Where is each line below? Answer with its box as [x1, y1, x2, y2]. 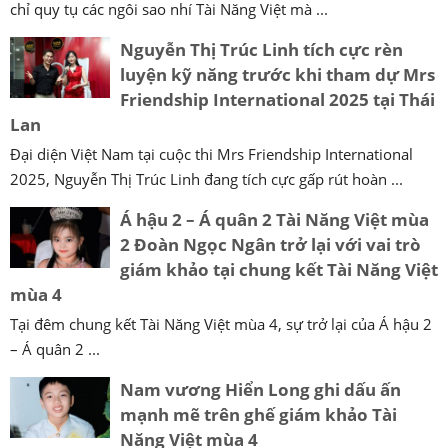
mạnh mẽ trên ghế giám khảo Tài [120, 402, 397, 426]
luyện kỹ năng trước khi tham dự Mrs [120, 62, 435, 86]
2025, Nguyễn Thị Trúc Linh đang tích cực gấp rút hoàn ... [10, 168, 403, 189]
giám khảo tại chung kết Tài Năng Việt [120, 257, 438, 281]
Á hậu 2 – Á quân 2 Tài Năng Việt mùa [120, 207, 429, 231]
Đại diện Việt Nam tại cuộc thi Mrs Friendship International [10, 143, 413, 164]
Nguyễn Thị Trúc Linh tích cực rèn [120, 37, 403, 61]
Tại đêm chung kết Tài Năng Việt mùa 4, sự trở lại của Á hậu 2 [10, 313, 432, 334]
